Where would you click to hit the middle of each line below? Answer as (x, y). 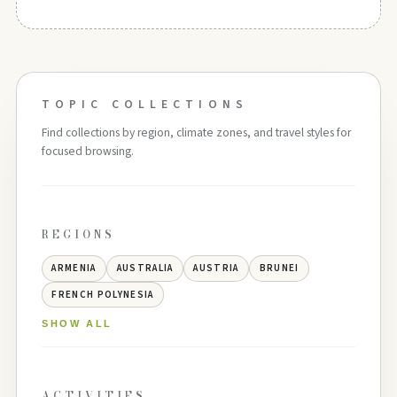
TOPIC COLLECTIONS (144, 105)
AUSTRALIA (145, 269)
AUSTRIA (216, 269)
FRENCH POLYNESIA (103, 294)
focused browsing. (87, 151)
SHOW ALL (77, 324)
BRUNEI (279, 269)
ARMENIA (74, 269)
